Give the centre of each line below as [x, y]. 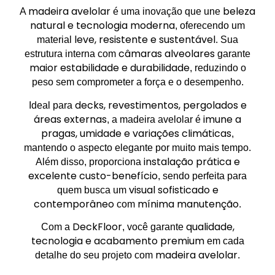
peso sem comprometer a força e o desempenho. [137, 82]
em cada [224, 241]
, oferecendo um [210, 26]
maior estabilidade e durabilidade [109, 68]
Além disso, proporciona [89, 161]
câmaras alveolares [167, 54]
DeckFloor [97, 227]
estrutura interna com [72, 54]
